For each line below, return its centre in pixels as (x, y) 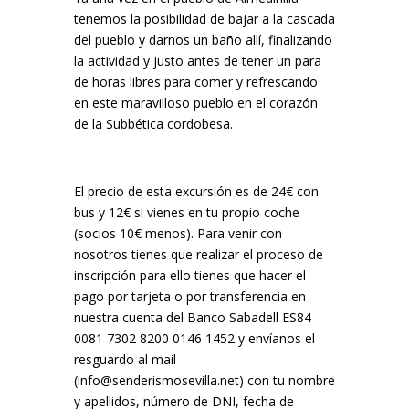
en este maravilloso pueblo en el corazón (195, 103)
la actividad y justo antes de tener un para (197, 61)
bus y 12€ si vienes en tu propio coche (186, 212)
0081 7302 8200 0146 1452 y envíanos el (194, 338)
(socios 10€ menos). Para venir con (178, 233)
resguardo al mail (125, 359)
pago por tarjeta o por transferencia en (189, 296)
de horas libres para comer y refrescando (195, 82)
